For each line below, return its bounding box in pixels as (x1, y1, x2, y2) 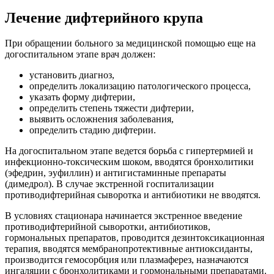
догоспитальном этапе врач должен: (5, 49, 155, 60)
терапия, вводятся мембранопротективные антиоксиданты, (5, 243, 253, 254)
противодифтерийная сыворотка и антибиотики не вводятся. (5, 190, 261, 201)
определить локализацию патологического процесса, (29, 81, 251, 92)
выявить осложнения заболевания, (29, 114, 174, 125)
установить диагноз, (29, 70, 114, 81)
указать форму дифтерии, (29, 92, 135, 103)
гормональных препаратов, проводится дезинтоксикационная (5, 232, 264, 243)
